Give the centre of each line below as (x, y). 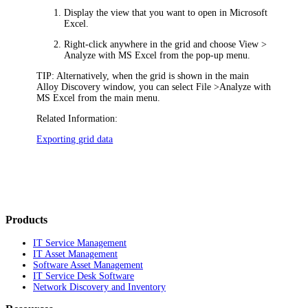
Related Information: (77, 118)
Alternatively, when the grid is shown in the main (152, 76)
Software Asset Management (88, 265)
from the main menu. (118, 98)
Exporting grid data (75, 139)
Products (26, 220)
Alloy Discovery (70, 87)
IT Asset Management (75, 254)
